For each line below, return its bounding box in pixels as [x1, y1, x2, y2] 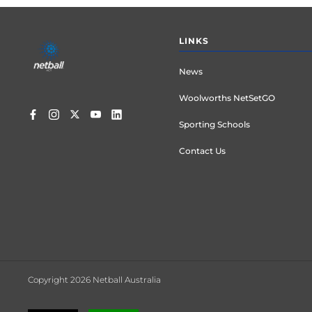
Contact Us [179, 146, 226, 156]
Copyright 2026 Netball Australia [28, 274, 161, 285]
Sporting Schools [179, 119, 251, 130]
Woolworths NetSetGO [179, 93, 276, 103]
